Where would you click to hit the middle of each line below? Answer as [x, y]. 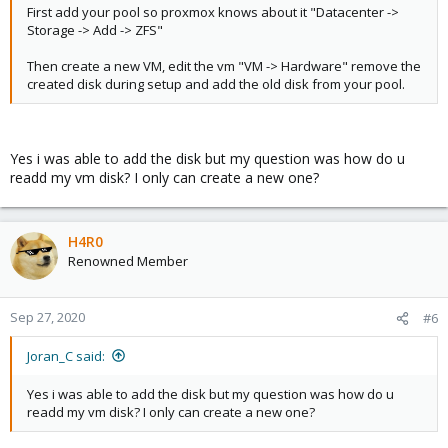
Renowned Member [128, 260]
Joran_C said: [66, 355]
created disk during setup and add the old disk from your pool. [216, 83]
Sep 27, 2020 [47, 316]
